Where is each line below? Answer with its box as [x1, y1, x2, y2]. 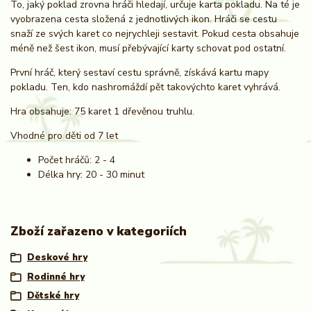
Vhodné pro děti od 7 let [10, 128, 118, 142]
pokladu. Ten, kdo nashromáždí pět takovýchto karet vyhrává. [10, 80, 280, 94]
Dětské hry [26, 289, 79, 303]
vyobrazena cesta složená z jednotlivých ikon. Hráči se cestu [10, 12, 277, 26]
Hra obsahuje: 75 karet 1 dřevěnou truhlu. [10, 104, 194, 118]
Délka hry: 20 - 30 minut [38, 167, 144, 181]
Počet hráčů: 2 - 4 [38, 153, 115, 167]
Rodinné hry [26, 270, 85, 283]
